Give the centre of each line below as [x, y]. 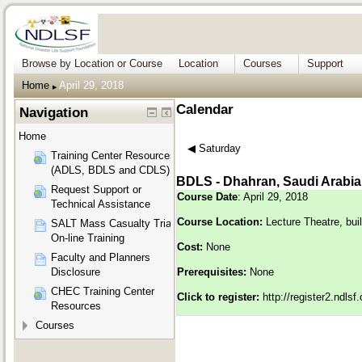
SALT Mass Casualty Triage [117, 224]
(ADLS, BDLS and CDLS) [110, 170]
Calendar [205, 109]
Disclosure [76, 272]
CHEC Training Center [103, 292]
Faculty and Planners [101, 258]
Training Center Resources [113, 156]
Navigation [54, 113]
